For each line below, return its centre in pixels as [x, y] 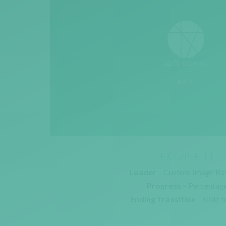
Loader [143, 172]
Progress [164, 185]
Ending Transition [163, 199]
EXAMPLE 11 [187, 156]
